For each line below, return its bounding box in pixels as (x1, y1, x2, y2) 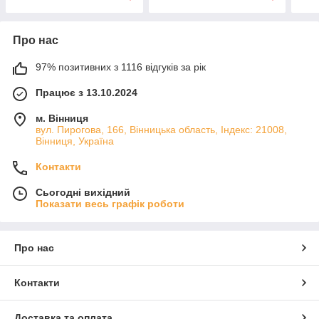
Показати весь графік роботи (36, 198, 184, 210)
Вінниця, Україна (36, 135, 114, 147)
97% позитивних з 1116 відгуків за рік (36, 61, 206, 73)
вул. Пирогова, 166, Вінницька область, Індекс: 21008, (36, 124, 287, 136)
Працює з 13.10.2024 (36, 87, 137, 99)
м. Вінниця (36, 113, 88, 125)
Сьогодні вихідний (36, 187, 130, 199)
